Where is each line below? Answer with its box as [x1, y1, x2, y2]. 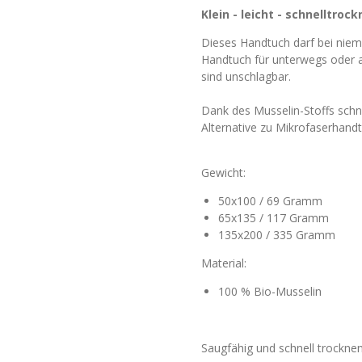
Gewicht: [201, 165, 246, 181]
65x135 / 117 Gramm [218, 210, 329, 226]
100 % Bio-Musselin [218, 284, 322, 300]
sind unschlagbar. [201, 69, 294, 85]
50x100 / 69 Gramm [218, 193, 326, 209]
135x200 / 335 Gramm [218, 227, 335, 243]
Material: [201, 255, 246, 271]
